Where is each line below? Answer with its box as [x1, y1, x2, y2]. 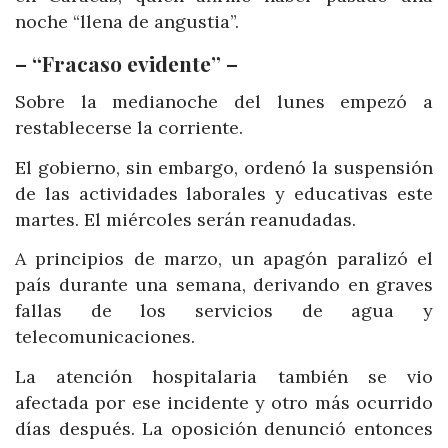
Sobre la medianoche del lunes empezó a [15, 90, 433, 114]
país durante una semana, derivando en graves [15, 273, 433, 297]
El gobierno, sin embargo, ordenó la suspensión [15, 155, 433, 179]
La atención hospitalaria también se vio [15, 364, 433, 388]
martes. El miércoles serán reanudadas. [15, 207, 356, 231]
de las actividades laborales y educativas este [15, 181, 433, 205]
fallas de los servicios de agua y [15, 299, 433, 323]
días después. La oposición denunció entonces [15, 416, 433, 440]
